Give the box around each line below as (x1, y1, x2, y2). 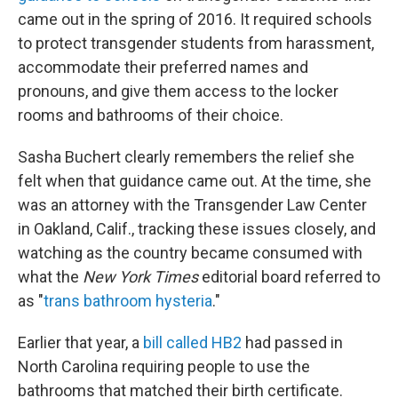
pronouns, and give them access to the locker (18, 82, 338, 100)
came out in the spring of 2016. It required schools (18, 10, 372, 28)
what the (18, 267, 83, 286)
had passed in (242, 333, 343, 352)
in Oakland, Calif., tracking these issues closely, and (18, 219, 376, 238)
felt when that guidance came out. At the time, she (18, 171, 371, 190)
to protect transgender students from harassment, (18, 34, 374, 52)
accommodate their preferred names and (18, 58, 308, 76)
